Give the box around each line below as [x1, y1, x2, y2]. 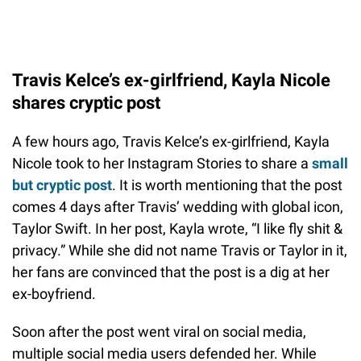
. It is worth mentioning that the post [112, 176, 342, 193]
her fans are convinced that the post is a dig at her [12, 263, 330, 280]
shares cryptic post [12, 92, 160, 113]
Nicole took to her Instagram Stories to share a [12, 154, 312, 172]
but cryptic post [12, 176, 112, 193]
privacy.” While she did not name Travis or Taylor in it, [12, 241, 347, 259]
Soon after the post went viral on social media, [12, 322, 306, 340]
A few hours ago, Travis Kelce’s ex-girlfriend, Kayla [12, 132, 330, 150]
